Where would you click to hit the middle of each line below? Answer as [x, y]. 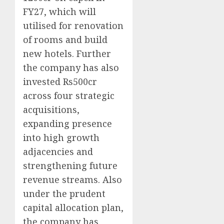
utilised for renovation [73, 26]
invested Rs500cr [60, 82]
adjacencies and [58, 152]
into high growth [61, 138]
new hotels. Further [67, 54]
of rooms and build [65, 40]
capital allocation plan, [73, 208]
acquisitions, [51, 110]
